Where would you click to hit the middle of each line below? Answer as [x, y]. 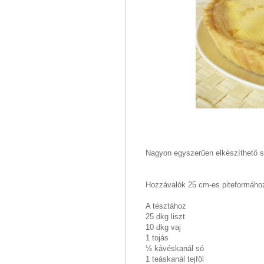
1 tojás [157, 237]
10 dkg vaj [163, 227]
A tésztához [166, 206]
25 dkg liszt [165, 216]
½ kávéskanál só [175, 248]
